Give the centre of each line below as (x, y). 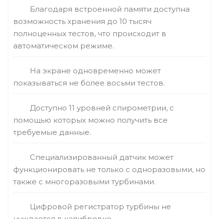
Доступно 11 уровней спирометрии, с (102, 108)
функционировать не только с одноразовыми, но (109, 169)
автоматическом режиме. (64, 46)
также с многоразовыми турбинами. (84, 182)
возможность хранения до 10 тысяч (82, 21)
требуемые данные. (52, 132)
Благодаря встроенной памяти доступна (110, 9)
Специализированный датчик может (102, 157)
